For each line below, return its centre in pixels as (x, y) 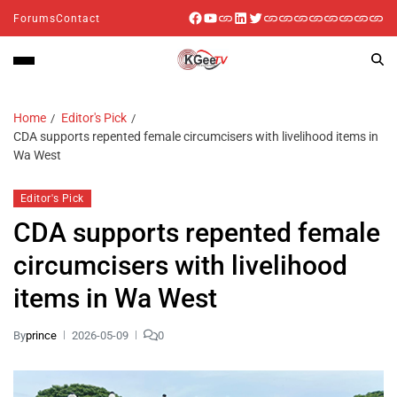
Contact (78, 18)
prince (41, 335)
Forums (35, 18)
